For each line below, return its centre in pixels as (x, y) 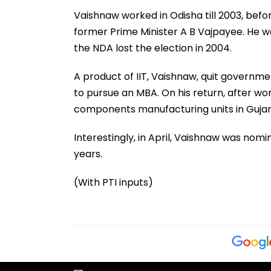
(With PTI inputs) (113, 182)
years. (88, 154)
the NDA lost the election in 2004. (153, 48)
